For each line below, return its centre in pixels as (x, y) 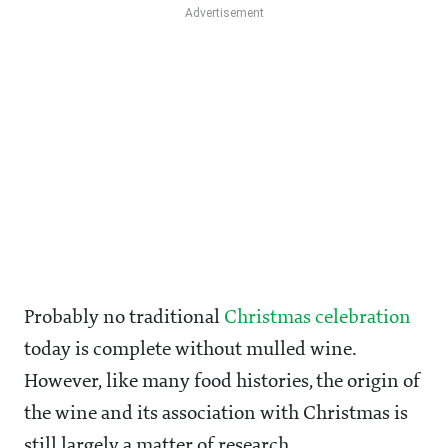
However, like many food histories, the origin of (222, 382)
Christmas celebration (317, 318)
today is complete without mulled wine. (190, 350)
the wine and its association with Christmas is (216, 414)
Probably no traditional (124, 318)
